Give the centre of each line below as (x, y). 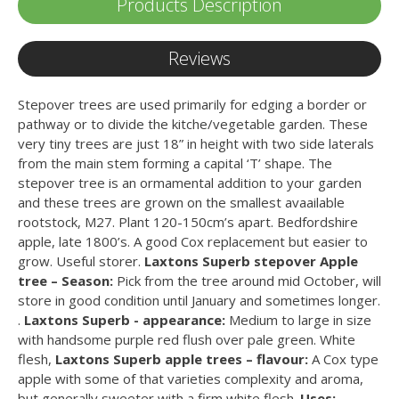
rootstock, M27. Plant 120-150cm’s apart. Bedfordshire (187, 221)
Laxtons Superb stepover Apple (251, 261)
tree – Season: (65, 280)
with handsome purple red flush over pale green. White (186, 339)
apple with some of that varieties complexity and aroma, (190, 378)
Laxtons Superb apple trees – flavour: (181, 358)
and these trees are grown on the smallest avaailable (181, 202)
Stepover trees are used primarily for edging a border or (192, 104)
